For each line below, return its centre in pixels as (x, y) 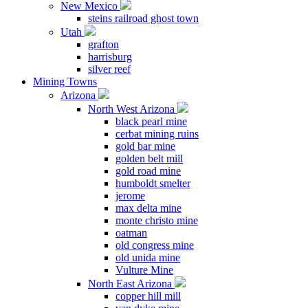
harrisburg (110, 57)
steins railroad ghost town (143, 18)
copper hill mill (148, 296)
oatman (131, 233)
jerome (130, 196)
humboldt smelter (153, 183)
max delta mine (148, 208)
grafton (103, 44)
